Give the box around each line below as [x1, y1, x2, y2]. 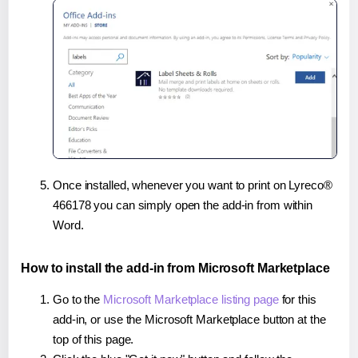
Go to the [53, 292, 104, 307]
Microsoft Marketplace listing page [103, 292, 279, 307]
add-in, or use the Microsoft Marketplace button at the [53, 312, 326, 327]
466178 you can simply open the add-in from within [53, 198, 313, 213]
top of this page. [53, 332, 134, 347]
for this [278, 292, 316, 307]
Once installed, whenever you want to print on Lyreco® [53, 178, 332, 193]
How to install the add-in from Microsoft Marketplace [21, 261, 330, 276]
